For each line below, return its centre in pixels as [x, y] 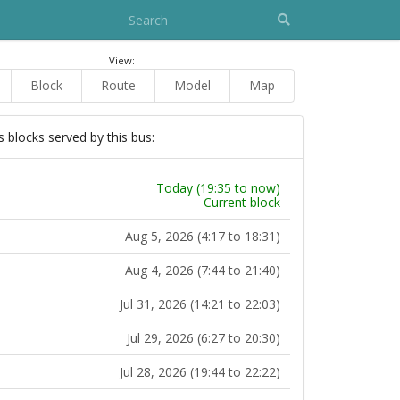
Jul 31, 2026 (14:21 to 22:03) [200, 304]
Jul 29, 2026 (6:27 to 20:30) [204, 337]
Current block [242, 202]
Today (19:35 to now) [218, 187]
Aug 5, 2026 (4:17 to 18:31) [203, 236]
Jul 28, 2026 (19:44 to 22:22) [200, 371]
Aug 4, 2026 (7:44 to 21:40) [203, 270]
